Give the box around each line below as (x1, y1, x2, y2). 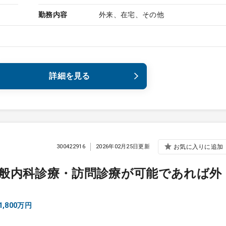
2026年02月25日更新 (95, 143, 150, 150)
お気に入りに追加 (174, 143, 223, 150)
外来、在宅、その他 (99, 11, 164, 19)
